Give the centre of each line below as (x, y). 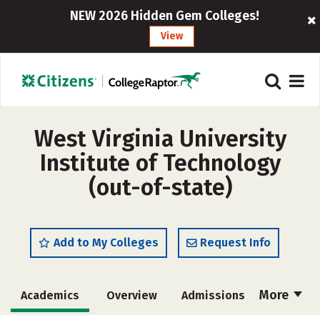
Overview (131, 295)
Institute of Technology (160, 163)
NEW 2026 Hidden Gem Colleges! (165, 16)
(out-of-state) (160, 187)
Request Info (235, 242)
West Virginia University (160, 139)
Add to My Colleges (106, 242)
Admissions (213, 295)
